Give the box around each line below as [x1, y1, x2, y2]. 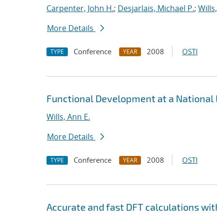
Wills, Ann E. [46, 111, 90, 122]
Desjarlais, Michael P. [118, 3, 194, 14]
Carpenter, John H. [46, 3, 114, 14]
